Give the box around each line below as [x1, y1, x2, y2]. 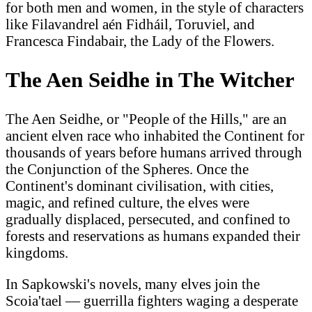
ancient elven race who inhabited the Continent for [6, 127, 304, 144]
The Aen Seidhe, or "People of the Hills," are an [6, 111, 287, 127]
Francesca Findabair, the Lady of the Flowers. [6, 33, 274, 49]
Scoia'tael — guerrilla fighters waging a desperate [6, 292, 298, 309]
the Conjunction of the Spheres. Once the [6, 161, 249, 178]
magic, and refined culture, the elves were [6, 194, 249, 211]
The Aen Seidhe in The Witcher [6, 68, 295, 93]
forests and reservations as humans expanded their [6, 228, 300, 244]
